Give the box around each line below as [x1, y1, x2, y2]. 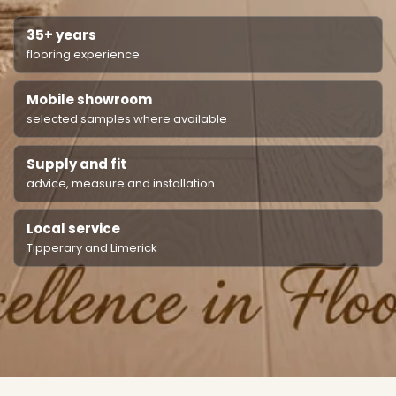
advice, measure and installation [27, 175, 215, 192]
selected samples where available [27, 110, 227, 127]
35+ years [27, 26, 96, 44]
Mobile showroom [27, 90, 152, 109]
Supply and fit [27, 155, 126, 173]
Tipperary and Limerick [27, 240, 157, 256]
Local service [27, 219, 120, 238]
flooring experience [27, 46, 140, 63]
